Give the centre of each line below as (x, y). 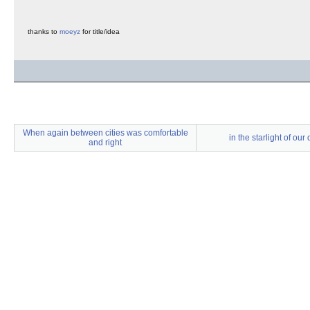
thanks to (44, 31)
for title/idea (100, 31)
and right (105, 143)
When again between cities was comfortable (105, 133)
